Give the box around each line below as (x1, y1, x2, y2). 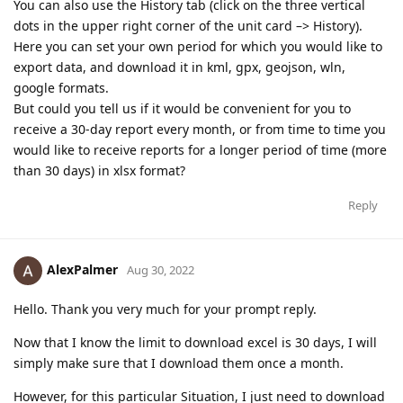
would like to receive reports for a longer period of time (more (13, 141, 387, 159)
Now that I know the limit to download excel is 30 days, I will (13, 334, 377, 352)
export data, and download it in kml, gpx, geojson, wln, (13, 58, 345, 76)
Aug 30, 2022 (127, 262, 194, 279)
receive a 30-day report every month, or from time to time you (13, 121, 386, 139)
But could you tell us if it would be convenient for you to (13, 100, 351, 118)
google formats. (13, 79, 109, 97)
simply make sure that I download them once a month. (13, 354, 344, 372)
